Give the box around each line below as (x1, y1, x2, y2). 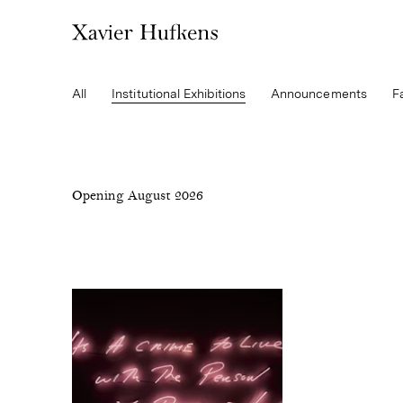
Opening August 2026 (72, 190, 203, 204)
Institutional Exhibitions (112, 86, 246, 101)
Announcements (270, 86, 367, 101)
